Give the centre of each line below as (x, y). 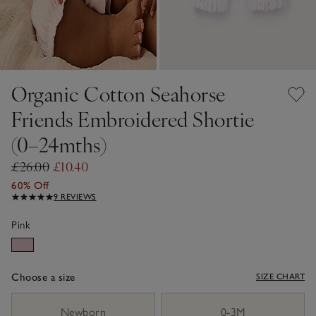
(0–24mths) (59, 144)
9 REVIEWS (75, 196)
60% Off (30, 185)
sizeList (28, 299)
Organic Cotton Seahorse (119, 93)
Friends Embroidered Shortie (133, 119)
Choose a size (43, 277)
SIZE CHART (280, 276)
